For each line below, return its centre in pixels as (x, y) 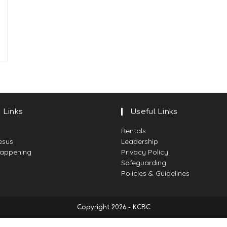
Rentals (134, 131)
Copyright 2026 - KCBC (113, 207)
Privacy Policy (145, 152)
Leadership (140, 141)
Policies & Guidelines (155, 173)
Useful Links (154, 112)
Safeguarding (144, 163)
